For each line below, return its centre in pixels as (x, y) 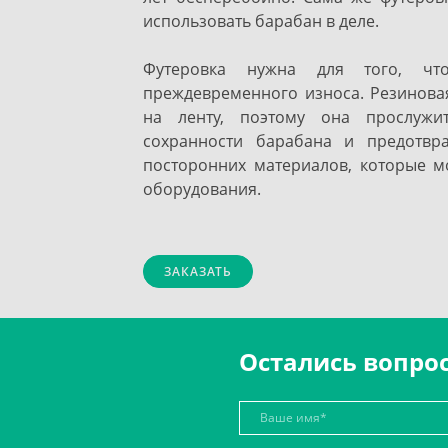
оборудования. (202, 189)
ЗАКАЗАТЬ (198, 271)
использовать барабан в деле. (261, 21)
